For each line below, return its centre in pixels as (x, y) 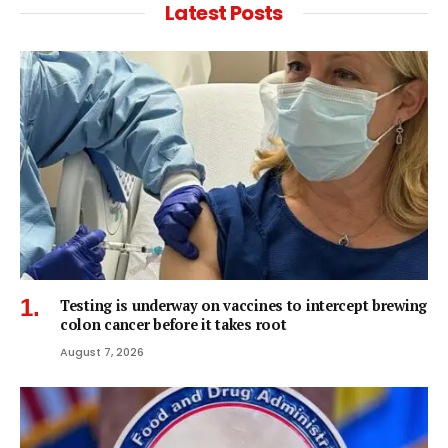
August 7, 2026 (102, 352)
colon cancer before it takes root (173, 325)
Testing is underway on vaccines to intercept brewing (243, 306)
